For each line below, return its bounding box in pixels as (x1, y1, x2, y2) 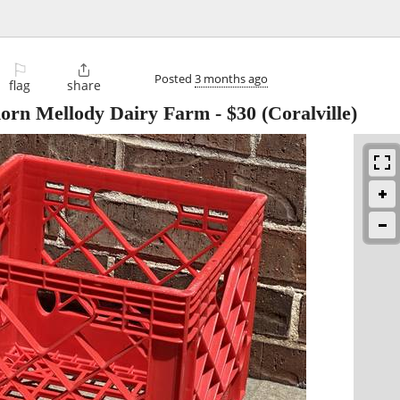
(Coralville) (256, 102, 357, 125)
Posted (154, 70, 195, 87)
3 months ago (195, 70, 268, 87)
